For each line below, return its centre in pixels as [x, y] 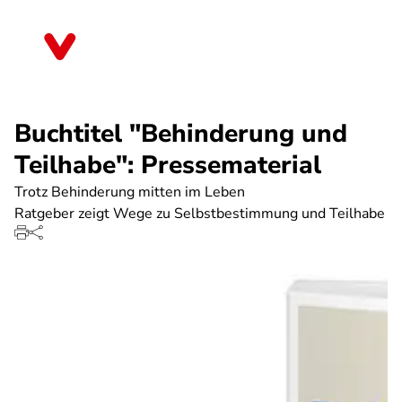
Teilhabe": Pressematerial [168, 165]
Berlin [113, 53]
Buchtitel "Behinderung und [181, 134]
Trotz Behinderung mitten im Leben [130, 192]
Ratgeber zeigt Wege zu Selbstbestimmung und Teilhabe [200, 214]
